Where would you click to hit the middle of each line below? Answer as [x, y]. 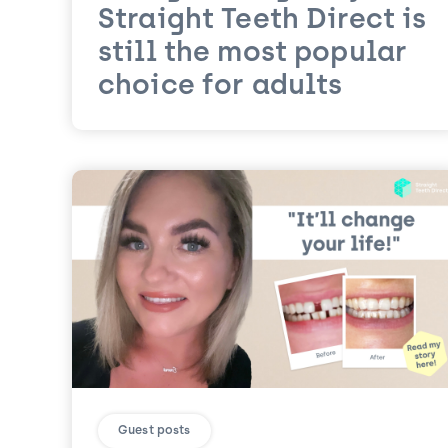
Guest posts [154, 430]
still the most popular [253, 54]
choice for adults [220, 87]
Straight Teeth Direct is [262, 21]
